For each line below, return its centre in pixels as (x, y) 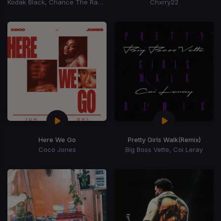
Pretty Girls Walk (153, 139)
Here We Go (57, 139)
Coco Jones (57, 149)
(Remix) (189, 139)
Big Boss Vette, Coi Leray (164, 149)
